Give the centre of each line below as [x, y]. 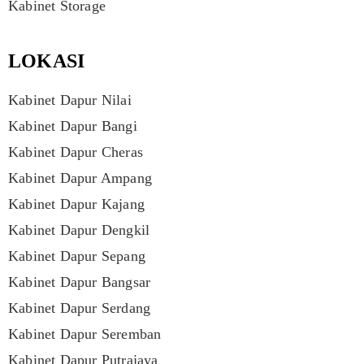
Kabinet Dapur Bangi [73, 126]
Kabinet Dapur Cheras [76, 152]
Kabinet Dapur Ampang [80, 178]
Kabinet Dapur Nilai [70, 100]
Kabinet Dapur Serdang [80, 308]
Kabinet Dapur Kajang [76, 204]
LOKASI [47, 61]
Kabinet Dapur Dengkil [79, 230]
